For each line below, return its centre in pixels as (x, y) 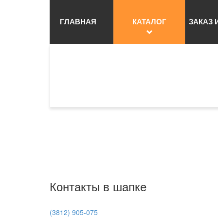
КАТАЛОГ (149, 21)
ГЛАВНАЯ (78, 21)
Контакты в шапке (98, 186)
